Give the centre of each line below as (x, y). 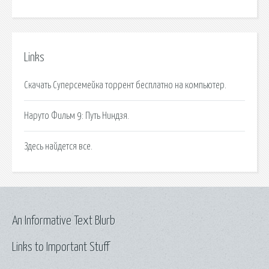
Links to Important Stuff (61, 247)
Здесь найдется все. (58, 146)
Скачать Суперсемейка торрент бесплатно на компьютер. (125, 85)
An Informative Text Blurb (64, 221)
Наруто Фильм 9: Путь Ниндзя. (77, 116)
